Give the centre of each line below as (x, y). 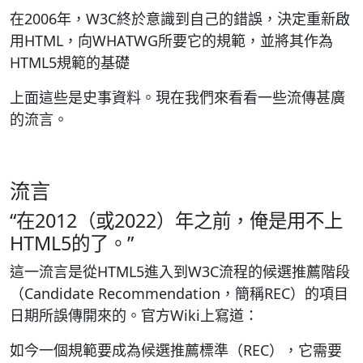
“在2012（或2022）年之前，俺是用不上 (176, 220)
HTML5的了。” (72, 243)
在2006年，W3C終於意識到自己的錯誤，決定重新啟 (180, 19)
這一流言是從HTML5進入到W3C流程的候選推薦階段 (180, 271)
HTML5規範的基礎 (70, 62)
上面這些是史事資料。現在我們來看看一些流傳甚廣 (177, 97)
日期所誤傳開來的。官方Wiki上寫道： (134, 315)
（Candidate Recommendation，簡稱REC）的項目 (179, 293)
